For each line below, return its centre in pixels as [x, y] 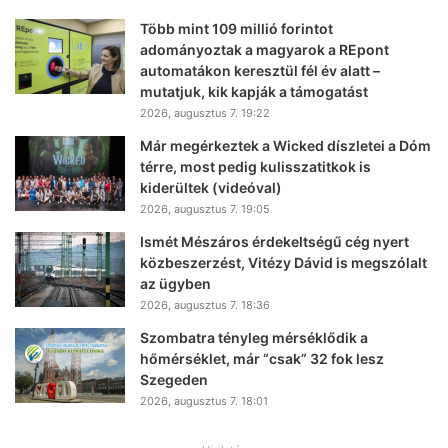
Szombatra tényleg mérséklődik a [254, 337]
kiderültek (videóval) [211, 187]
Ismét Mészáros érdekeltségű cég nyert [274, 241]
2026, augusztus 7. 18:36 [205, 304]
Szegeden [174, 379]
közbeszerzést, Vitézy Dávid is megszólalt [283, 262]
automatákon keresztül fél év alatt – [260, 70]
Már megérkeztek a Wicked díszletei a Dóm [285, 145]
